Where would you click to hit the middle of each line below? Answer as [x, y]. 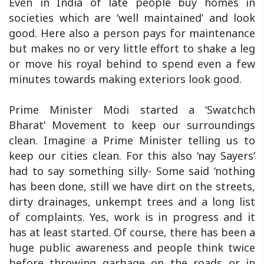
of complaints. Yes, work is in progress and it [132, 217]
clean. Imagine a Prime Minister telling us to [132, 140]
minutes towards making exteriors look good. [125, 79]
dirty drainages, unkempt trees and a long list [132, 201]
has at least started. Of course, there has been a [132, 232]
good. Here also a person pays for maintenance [132, 33]
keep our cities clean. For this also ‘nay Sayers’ [132, 155]
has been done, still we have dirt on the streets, [132, 186]
